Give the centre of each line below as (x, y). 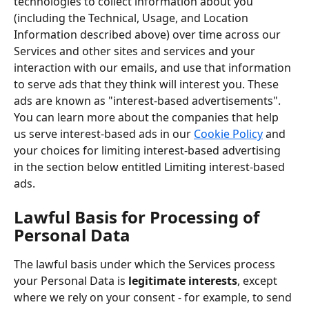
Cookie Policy (228, 133)
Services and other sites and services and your (136, 51)
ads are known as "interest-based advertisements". (149, 100)
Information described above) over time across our (149, 34)
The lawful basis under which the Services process (146, 265)
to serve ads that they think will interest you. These (148, 84)
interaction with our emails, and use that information (154, 67)
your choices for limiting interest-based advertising (149, 150)
